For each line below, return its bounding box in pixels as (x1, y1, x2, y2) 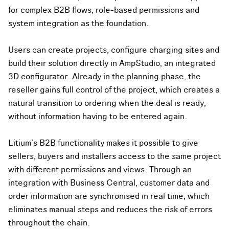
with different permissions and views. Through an (8, 164, 192, 176)
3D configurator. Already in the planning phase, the (8, 71, 201, 83)
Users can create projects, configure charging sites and (8, 44, 219, 56)
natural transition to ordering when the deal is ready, (8, 98, 206, 109)
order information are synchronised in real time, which (8, 191, 210, 202)
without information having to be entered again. (8, 111, 187, 123)
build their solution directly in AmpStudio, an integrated (8, 58, 216, 70)
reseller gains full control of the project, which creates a (8, 84, 220, 96)
